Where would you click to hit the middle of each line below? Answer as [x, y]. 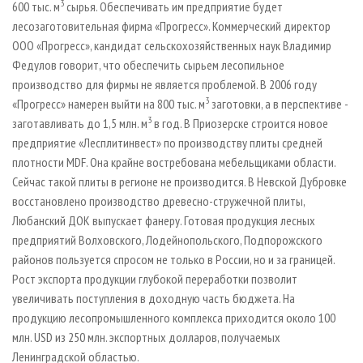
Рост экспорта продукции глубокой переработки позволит [155, 279]
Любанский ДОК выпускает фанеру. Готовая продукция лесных [164, 221]
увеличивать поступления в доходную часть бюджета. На [154, 299]
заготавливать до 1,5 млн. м [80, 124]
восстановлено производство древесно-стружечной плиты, [158, 201]
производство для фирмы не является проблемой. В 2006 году [164, 85]
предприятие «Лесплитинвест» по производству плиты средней [167, 143]
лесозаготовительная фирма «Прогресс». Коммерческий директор [171, 26]
